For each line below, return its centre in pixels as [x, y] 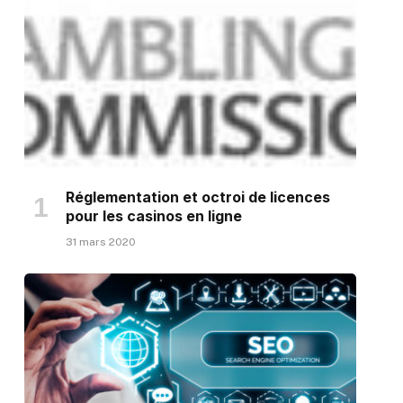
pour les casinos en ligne [153, 215]
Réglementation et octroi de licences [197, 197]
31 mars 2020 [100, 242]
